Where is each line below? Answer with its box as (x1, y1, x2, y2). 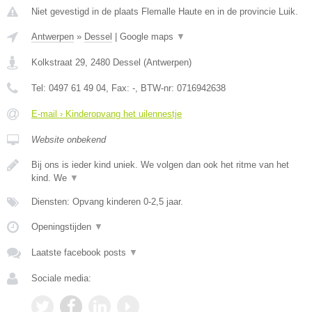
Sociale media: (31, 273, 91, 284)
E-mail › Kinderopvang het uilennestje (31, 109, 182, 120)
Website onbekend (31, 134, 106, 146)
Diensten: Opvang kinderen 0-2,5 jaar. (31, 196, 183, 208)
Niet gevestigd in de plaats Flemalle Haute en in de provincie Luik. (31, 6, 298, 17)
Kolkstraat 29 (31, 57, 85, 68)
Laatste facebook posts (31, 247, 129, 258)
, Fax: (106, 83, 132, 94)
